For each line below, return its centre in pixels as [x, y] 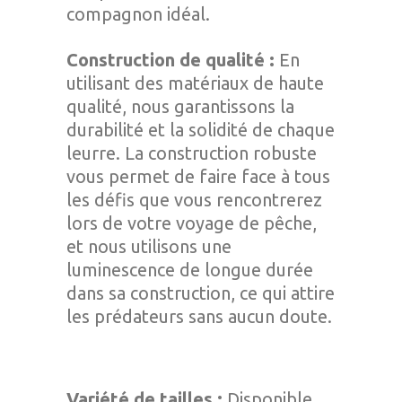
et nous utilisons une [149, 246]
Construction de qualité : [170, 60]
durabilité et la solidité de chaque [201, 130]
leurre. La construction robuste [192, 153]
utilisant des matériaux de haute [195, 83]
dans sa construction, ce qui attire [201, 293]
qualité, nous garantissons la [180, 106]
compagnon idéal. [138, 14]
